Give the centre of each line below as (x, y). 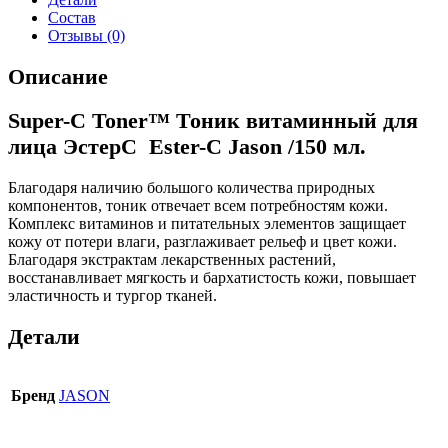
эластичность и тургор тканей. (112, 295)
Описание (58, 76)
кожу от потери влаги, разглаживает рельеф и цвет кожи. (202, 241)
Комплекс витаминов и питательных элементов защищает (207, 223)
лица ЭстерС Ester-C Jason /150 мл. (187, 147)
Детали (44, 336)
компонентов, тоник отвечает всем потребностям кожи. (198, 205)
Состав (72, 18)
